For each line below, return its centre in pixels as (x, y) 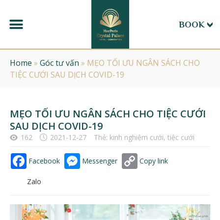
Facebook (44, 161)
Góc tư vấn (59, 63)
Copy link (154, 161)
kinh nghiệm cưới (137, 137)
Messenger (100, 161)
